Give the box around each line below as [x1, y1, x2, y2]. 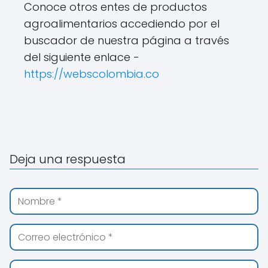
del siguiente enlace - [24, 49, 139, 65]
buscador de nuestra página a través [24, 32, 229, 48]
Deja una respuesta [10, 150, 126, 167]
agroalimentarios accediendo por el [24, 16, 220, 31]
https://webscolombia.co [24, 66, 159, 81]
